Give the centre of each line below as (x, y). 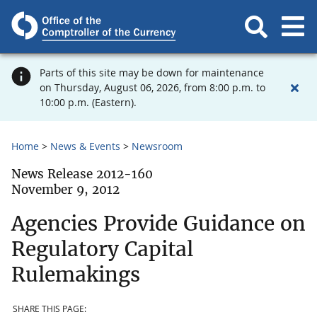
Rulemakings (76, 274)
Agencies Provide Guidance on (158, 223)
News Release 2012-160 (82, 174)
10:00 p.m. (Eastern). (88, 102)
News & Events (85, 146)
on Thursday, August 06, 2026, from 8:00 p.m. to (152, 87)
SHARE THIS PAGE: (50, 309)
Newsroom (157, 146)
